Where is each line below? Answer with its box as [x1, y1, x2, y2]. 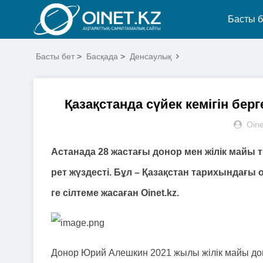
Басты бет [36, 52, 75, 61]
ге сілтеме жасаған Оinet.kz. [51, 188, 179, 198]
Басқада [86, 52, 118, 61]
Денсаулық [130, 52, 171, 61]
